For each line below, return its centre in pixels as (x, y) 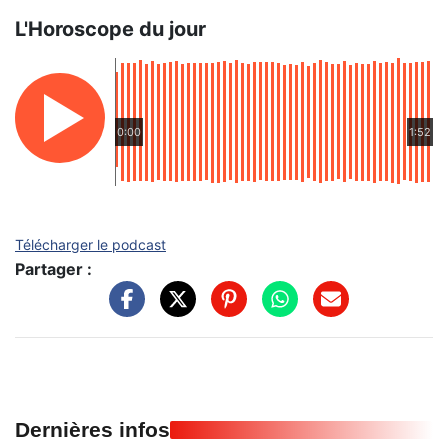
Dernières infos (92, 429)
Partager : (53, 269)
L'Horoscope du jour (110, 29)
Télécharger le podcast (90, 244)
